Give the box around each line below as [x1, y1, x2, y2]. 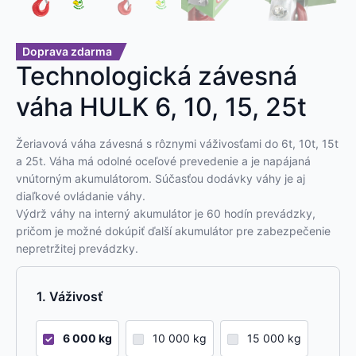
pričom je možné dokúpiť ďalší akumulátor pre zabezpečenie [16, 224, 331, 238]
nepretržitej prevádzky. [16, 242, 138, 256]
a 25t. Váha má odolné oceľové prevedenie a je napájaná [16, 154, 311, 168]
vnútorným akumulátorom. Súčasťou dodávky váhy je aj [16, 172, 305, 186]
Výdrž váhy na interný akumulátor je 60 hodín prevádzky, [16, 207, 315, 221]
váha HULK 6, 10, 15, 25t [16, 91, 307, 123]
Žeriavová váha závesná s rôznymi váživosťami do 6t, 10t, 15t [16, 137, 339, 151]
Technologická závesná [16, 60, 297, 92]
